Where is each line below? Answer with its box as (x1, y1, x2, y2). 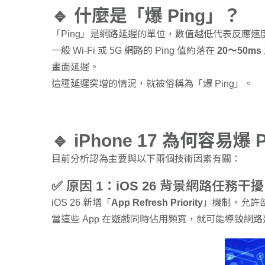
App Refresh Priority (111, 198, 203, 208)
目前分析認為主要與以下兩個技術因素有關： (51, 154, 241, 164)
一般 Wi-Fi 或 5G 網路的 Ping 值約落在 (51, 46, 217, 56)
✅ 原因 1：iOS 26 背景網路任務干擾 (51, 179, 264, 194)
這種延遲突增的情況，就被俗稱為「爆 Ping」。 (51, 79, 253, 89)
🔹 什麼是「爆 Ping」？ (51, 6, 241, 26)
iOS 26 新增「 (51, 198, 111, 208)
